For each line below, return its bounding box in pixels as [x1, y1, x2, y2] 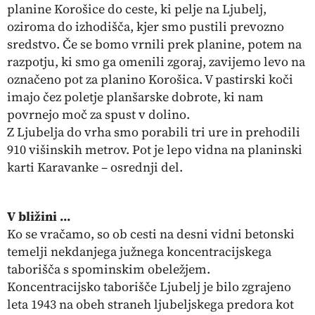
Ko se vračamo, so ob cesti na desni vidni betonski [7, 225, 295, 243]
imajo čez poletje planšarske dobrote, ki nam [7, 88, 264, 105]
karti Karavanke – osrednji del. [7, 158, 183, 176]
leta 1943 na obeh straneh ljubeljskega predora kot [7, 295, 294, 313]
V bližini [7, 207, 57, 225]
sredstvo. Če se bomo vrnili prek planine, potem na [7, 35, 302, 53]
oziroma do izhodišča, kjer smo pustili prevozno [7, 18, 284, 35]
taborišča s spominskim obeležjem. [7, 260, 210, 278]
